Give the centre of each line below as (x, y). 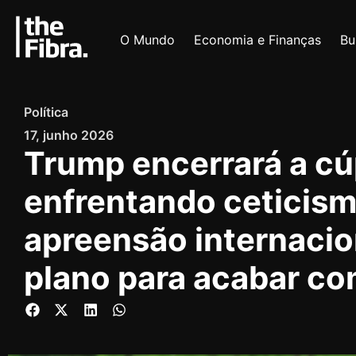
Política (46, 112)
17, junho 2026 (69, 135)
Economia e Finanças (258, 39)
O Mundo (148, 39)
